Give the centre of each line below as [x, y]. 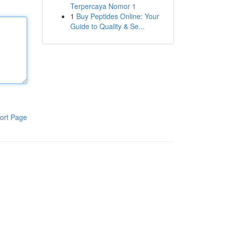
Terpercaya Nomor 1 [103, 6]
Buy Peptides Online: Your [118, 16]
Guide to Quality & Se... [107, 26]
